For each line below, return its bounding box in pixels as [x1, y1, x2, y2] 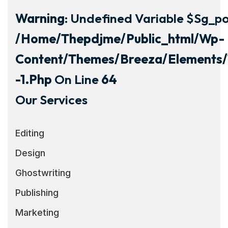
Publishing [15, 187, 59, 198]
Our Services [15, 91, 88, 108]
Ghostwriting [15, 167, 71, 178]
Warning [15, 10, 65, 26]
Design [15, 147, 45, 158]
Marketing [15, 207, 59, 218]
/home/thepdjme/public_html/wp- [15, 30, 224, 47]
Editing [15, 127, 44, 138]
